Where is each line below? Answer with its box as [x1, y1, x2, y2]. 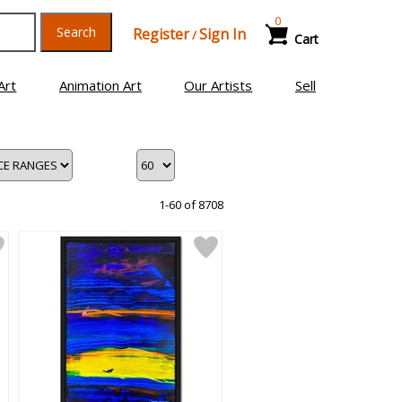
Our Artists [184, 76, 253, 94]
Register [132, 24, 189, 44]
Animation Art [58, 76, 142, 94]
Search [56, 23, 96, 40]
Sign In [198, 24, 246, 44]
